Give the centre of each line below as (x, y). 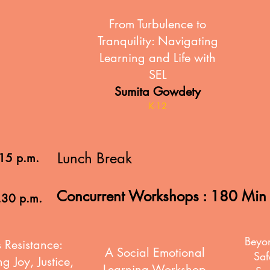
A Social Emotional (155, 253)
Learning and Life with (158, 58)
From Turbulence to (158, 24)
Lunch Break (95, 158)
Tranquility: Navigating (158, 41)
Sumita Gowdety (158, 92)
